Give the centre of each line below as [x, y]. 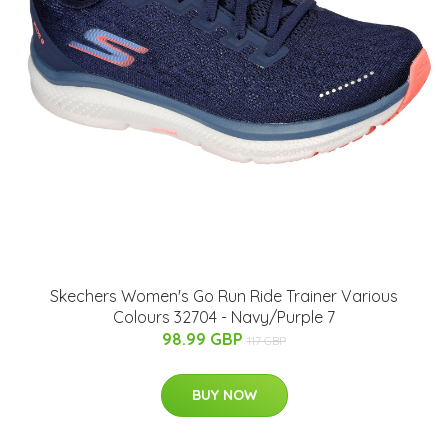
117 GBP [266, 340]
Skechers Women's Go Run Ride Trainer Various [224, 295]
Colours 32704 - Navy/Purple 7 [224, 316]
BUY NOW [224, 394]
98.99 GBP [204, 338]
